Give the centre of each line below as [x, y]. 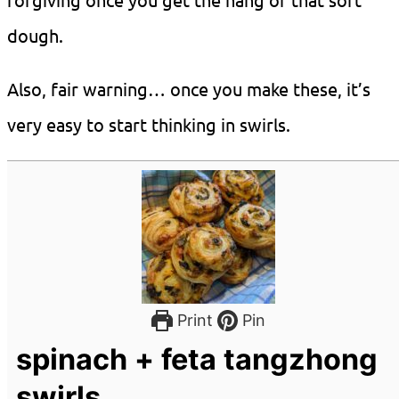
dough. [35, 36]
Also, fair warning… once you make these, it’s [189, 89]
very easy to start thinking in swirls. [149, 125]
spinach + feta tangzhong [197, 360]
